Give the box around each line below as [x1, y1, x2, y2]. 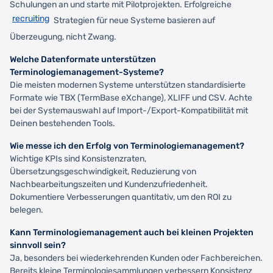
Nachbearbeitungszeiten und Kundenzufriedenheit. [10, 179, 208, 190]
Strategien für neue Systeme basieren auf [52, 15, 215, 26]
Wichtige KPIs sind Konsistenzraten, [10, 153, 146, 164]
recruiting [12, 13, 49, 24]
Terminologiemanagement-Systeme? [10, 66, 164, 77]
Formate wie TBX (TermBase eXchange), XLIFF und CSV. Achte [10, 92, 252, 103]
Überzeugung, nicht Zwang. [10, 31, 116, 42]
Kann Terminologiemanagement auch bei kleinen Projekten [10, 227, 253, 238]
